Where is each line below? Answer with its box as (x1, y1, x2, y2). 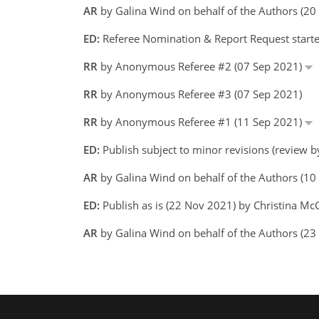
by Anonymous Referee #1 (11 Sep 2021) (98, 114, 305, 129)
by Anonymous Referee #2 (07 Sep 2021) (98, 58, 305, 73)
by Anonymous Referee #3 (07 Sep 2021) (98, 86, 302, 101)
